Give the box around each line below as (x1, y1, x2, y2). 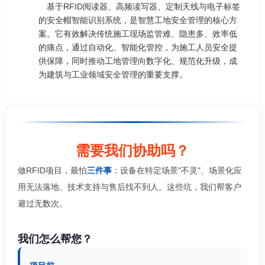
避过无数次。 (18, 199, 67, 209)
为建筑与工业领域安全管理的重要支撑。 (38, 70, 188, 80)
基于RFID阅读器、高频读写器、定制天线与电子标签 (47, 2, 240, 12)
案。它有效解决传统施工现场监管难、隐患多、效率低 (38, 29, 237, 39)
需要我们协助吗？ (76, 143, 189, 159)
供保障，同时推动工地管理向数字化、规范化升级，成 (38, 56, 237, 66)
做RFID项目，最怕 (18, 166, 87, 176)
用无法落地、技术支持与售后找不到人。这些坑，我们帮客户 (18, 182, 241, 192)
